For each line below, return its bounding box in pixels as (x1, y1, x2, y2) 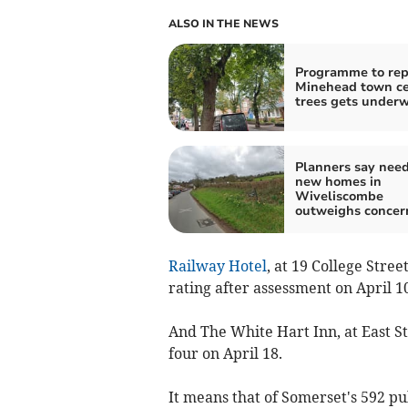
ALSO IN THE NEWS (168, 15, 279, 31)
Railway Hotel (168, 256, 267, 275)
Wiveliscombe (294, 187, 383, 205)
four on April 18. (168, 343, 282, 362)
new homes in (294, 172, 382, 190)
